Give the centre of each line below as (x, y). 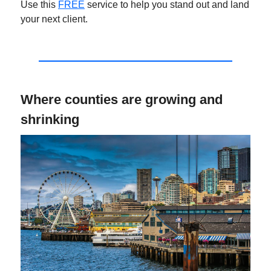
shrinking (50, 120)
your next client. (54, 19)
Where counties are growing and (122, 100)
